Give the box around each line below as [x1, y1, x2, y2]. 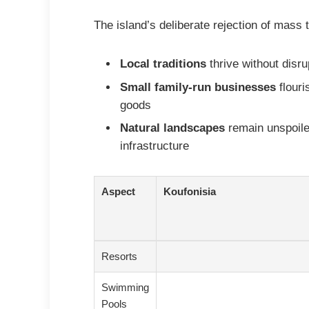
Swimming [101, 281, 150, 293]
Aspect [101, 185, 136, 197]
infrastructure [120, 139, 190, 152]
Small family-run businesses [120, 80, 277, 94]
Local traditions [120, 57, 207, 71]
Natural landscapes [120, 121, 226, 134]
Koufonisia [163, 185, 217, 197]
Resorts [101, 250, 138, 262]
